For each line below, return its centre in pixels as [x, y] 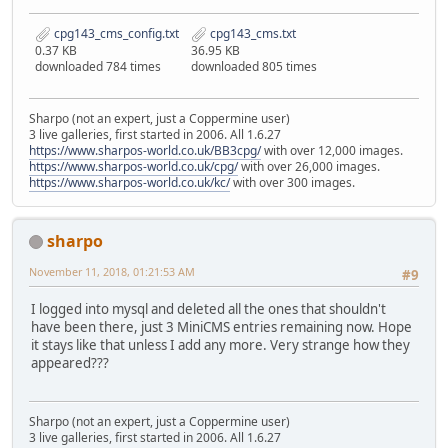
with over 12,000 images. [332, 150]
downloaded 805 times [254, 66]
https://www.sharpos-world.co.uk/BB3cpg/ [145, 150]
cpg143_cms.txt [251, 33]
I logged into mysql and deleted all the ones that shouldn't [208, 309]
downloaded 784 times [98, 66]
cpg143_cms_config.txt [115, 33]
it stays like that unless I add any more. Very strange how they [220, 345]
